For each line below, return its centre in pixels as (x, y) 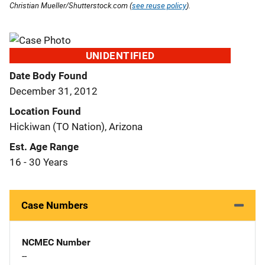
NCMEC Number (56, 242)
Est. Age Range (44, 146)
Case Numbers (55, 205)
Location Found (45, 111)
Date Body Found (49, 75)
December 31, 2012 (54, 91)
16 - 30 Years (39, 162)
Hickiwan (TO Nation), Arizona (76, 126)
